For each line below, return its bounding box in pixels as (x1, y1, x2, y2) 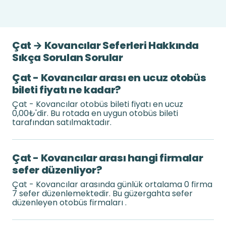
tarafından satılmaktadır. (12, 117, 111, 128)
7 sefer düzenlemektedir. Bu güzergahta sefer (12, 188, 193, 199)
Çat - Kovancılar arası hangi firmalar (12, 151, 203, 165)
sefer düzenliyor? (12, 163, 102, 177)
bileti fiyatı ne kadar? (12, 83, 121, 97)
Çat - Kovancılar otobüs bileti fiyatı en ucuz (12, 98, 183, 110)
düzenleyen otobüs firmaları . (12, 197, 127, 208)
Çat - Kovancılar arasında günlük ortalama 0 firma (12, 179, 212, 190)
